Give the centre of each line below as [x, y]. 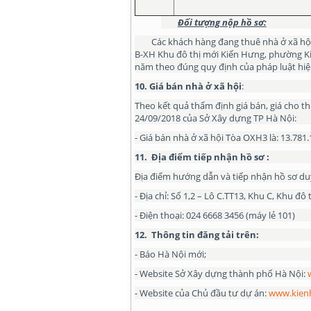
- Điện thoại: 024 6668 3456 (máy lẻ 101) [215, 215]
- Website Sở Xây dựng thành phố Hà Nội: [221, 274]
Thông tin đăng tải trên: [205, 235]
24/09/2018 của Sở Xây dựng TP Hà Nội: [216, 118]
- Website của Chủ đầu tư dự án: [202, 293]
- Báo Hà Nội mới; [170, 254]
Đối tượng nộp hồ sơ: [222, 22]
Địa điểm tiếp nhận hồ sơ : [210, 157]
